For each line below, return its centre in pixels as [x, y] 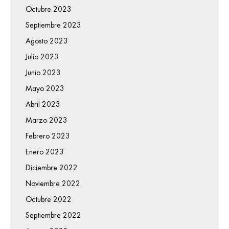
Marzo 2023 [47, 120]
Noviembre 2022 [53, 184]
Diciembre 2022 [52, 168]
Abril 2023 [43, 105]
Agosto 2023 [47, 41]
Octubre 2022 [49, 200]
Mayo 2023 [45, 89]
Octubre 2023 [49, 9]
